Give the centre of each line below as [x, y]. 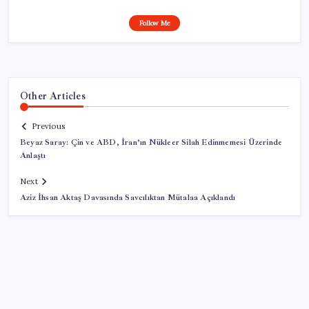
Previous [48, 127]
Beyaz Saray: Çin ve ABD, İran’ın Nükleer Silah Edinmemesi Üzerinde [151, 143]
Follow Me [154, 23]
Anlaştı [33, 156]
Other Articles [53, 96]
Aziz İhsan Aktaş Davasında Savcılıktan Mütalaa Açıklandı [128, 198]
